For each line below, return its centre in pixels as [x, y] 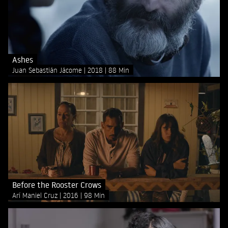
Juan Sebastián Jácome [48, 70]
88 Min [119, 70]
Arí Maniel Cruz [36, 195]
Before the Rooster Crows [57, 184]
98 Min [94, 195]
